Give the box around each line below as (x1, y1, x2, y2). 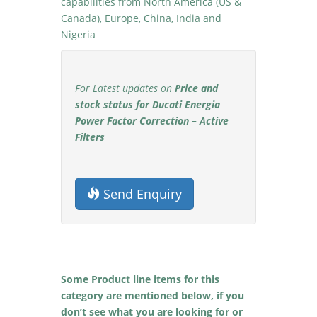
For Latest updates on (75, 81, 175, 95)
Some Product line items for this (61, 272, 220, 286)
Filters (75, 130, 105, 144)
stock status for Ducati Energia (75, 98, 221, 111)
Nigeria (61, 28, 96, 41)
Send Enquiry (100, 185, 183, 202)
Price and (175, 81, 219, 95)
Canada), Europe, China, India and (61, 11, 222, 25)
